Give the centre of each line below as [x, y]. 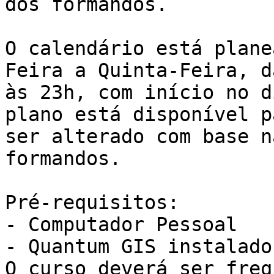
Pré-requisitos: [92, 203]
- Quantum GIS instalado [139, 247]
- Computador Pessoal [121, 225]
